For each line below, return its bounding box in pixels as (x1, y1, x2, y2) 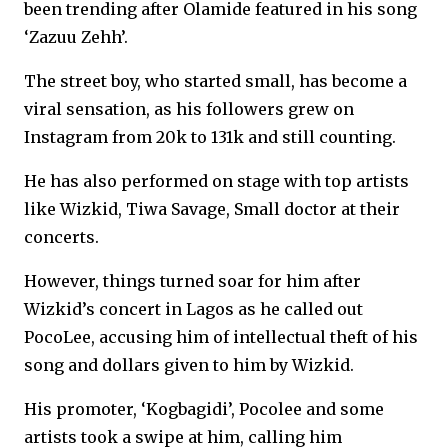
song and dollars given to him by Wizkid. (24, 355, 354, 375)
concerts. (24, 227, 99, 247)
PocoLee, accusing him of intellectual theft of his (24, 327, 418, 347)
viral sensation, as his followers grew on (24, 99, 354, 119)
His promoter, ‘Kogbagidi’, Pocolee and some (24, 399, 384, 419)
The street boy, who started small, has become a (24, 71, 407, 91)
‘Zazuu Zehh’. (24, 27, 128, 47)
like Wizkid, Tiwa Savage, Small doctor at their (24, 199, 400, 219)
